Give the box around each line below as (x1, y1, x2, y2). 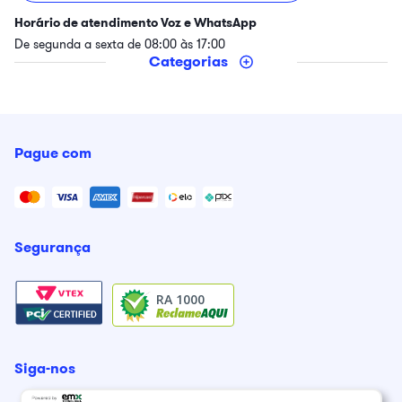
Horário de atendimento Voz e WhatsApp (14, 14, 257, 31)
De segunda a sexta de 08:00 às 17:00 (14, 36, 225, 52)
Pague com (14, 144, 92, 162)
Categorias (148, 52, 228, 71)
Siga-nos (14, 359, 75, 378)
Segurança (14, 238, 91, 257)
